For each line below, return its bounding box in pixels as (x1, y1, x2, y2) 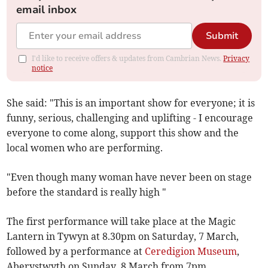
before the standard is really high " (7, 186, 167, 199)
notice (32, 63, 53, 73)
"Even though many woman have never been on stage (7, 171, 252, 184)
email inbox (16, 2, 77, 17)
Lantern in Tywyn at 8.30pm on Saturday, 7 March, (7, 230, 239, 243)
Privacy (223, 54, 250, 63)
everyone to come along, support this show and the (7, 127, 239, 139)
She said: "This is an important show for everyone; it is (7, 97, 255, 109)
